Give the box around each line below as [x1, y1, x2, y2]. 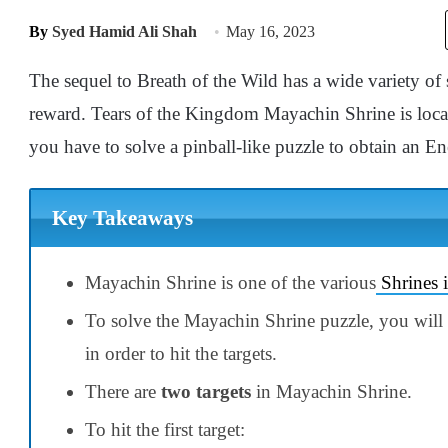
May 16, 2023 [226, 23, 315, 40]
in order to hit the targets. [85, 342, 277, 364]
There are [85, 380, 161, 402]
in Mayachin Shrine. [251, 380, 412, 402]
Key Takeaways [51, 206, 193, 231]
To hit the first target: [85, 418, 245, 440]
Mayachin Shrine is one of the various [85, 271, 376, 293]
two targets [161, 380, 251, 402]
